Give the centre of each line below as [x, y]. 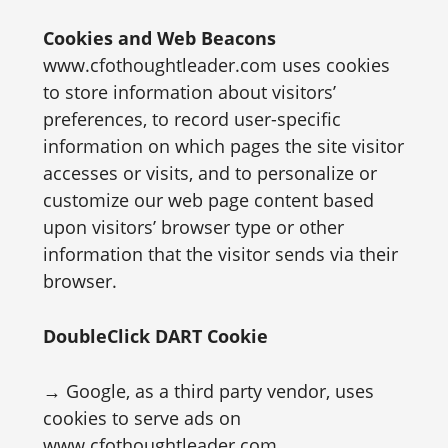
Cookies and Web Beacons [159, 38]
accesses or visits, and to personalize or [209, 173]
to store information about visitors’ [189, 92]
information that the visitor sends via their [220, 254]
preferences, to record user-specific [191, 119]
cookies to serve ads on [141, 418]
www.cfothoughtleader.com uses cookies [216, 65]
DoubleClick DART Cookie [155, 336]
